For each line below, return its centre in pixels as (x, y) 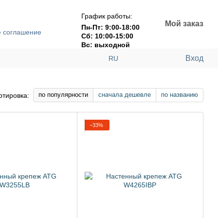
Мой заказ (184, 24)
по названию (180, 95)
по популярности (63, 95)
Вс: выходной (106, 45)
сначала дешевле (125, 95)
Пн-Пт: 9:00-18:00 (110, 27)
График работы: (107, 16)
